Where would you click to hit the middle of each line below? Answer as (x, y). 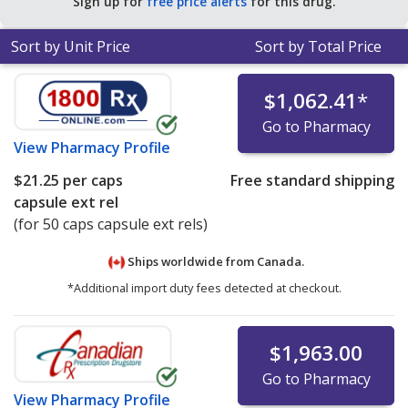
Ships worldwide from (190, 262)
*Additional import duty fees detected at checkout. (204, 288)
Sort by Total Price (318, 47)
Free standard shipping (312, 181)
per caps (91, 181)
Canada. (280, 262)
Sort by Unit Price (71, 47)
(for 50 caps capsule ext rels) (111, 224)
